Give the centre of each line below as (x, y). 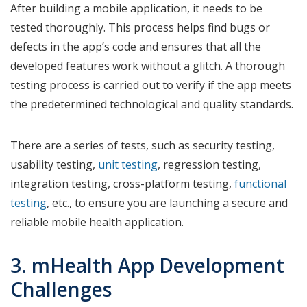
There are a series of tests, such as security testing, (143, 145)
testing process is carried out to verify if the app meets (151, 85)
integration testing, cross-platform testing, (122, 183)
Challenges (61, 289)
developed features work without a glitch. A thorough (148, 65)
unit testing (128, 164)
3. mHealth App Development (147, 265)
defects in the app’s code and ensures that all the (136, 46)
